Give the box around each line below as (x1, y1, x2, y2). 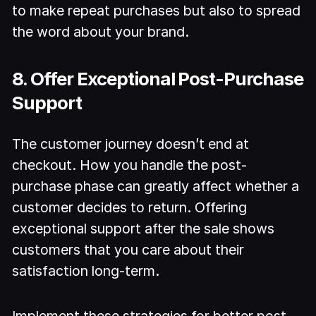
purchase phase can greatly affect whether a (12, 177, 300, 195)
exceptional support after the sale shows (12, 219, 275, 237)
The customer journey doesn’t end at (12, 135, 250, 152)
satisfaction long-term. (12, 262, 160, 279)
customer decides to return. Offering (12, 198, 248, 216)
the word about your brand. (12, 23, 190, 41)
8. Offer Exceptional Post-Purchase (12, 67, 303, 90)
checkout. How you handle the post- (12, 156, 248, 174)
